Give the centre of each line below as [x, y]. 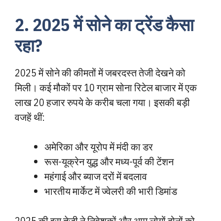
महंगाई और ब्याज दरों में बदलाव [96, 176]
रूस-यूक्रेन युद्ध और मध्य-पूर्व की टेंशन [109, 162]
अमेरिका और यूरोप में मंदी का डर [99, 147]
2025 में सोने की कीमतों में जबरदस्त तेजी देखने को [100, 73]
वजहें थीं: [30, 117]
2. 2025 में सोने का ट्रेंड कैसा [104, 25]
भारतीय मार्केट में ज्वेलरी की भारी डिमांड [111, 191]
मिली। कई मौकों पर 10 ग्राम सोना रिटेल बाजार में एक [106, 88]
